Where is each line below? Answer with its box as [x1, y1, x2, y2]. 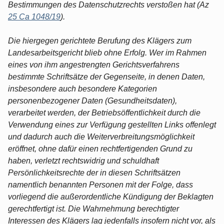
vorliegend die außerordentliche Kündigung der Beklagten [8, 192, 213, 201]
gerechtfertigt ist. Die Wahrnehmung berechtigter [8, 204, 179, 213]
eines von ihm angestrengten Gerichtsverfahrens [8, 60, 179, 69]
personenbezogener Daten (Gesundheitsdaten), [8, 96, 177, 105]
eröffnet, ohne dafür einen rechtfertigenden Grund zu [8, 144, 192, 153]
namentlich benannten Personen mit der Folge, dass [8, 180, 193, 189]
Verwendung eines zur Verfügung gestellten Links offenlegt [8, 120, 216, 129]
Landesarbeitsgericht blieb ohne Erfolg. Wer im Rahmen [8, 48, 206, 57]
